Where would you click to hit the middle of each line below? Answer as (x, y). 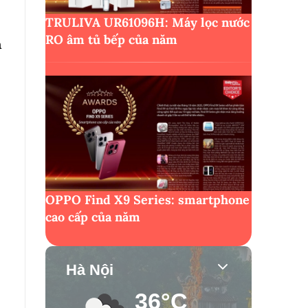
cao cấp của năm (93, 217)
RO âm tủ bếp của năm (111, 39)
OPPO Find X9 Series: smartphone (147, 200)
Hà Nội (90, 270)
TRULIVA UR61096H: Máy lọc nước (147, 22)
